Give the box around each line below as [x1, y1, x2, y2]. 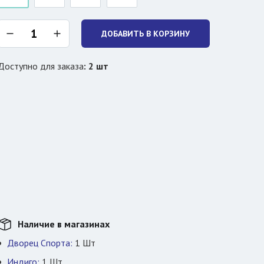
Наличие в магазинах [18, 218, 110, 230]
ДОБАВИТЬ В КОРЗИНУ [101, 28, 190, 39]
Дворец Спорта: [7, 237, 72, 249]
